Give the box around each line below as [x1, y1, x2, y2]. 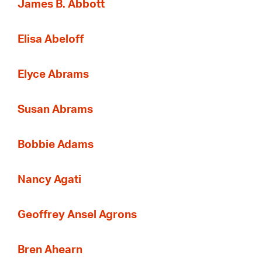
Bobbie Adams [18, 139, 94, 150]
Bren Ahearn [18, 244, 82, 256]
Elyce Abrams [18, 68, 89, 80]
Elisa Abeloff [18, 33, 84, 45]
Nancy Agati [18, 174, 81, 185]
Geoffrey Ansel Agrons [18, 209, 137, 220]
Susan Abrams [18, 104, 93, 115]
